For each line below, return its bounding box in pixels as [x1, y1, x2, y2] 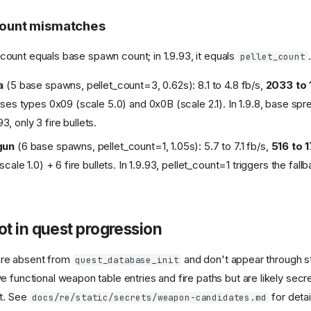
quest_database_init [75, 254, 179, 267]
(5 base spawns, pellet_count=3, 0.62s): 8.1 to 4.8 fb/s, [3, 78, 266, 92]
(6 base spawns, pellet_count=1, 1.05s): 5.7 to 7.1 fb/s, [15, 140, 271, 153]
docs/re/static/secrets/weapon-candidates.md [32, 292, 267, 304]
